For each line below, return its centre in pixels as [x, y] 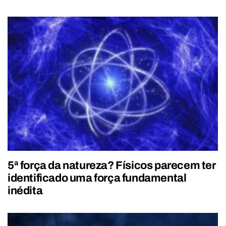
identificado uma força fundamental [97, 178]
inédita [25, 191]
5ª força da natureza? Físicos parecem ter [112, 166]
